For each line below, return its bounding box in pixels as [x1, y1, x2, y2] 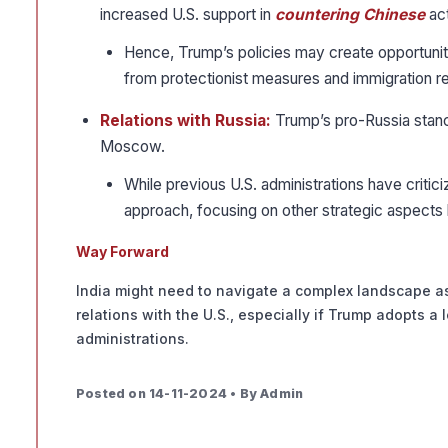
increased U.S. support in [100, 5, 275, 25]
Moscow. [100, 137, 165, 157]
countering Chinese [275, 5, 425, 25]
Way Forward [76, 243, 169, 261]
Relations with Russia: [100, 111, 271, 131]
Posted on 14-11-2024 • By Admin [76, 386, 304, 402]
